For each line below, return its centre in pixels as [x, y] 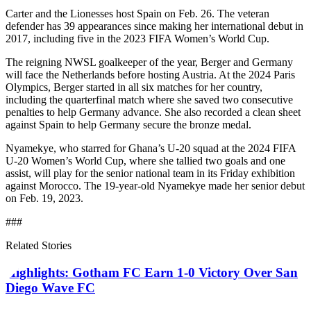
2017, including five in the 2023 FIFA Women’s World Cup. [137, 39]
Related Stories [39, 246]
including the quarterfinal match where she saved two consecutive [149, 100]
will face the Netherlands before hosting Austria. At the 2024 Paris [150, 75]
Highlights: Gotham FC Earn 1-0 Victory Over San [152, 273]
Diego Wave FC [50, 288]
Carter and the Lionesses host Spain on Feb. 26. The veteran [137, 14]
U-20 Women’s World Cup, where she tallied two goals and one [145, 161]
